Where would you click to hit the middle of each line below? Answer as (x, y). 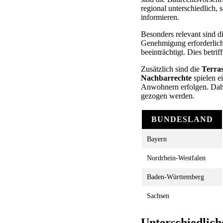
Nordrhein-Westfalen (176, 158)
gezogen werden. (168, 96)
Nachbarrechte (166, 78)
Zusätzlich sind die (171, 69)
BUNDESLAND (182, 119)
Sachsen (158, 196)
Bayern (157, 139)
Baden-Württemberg (175, 177)
